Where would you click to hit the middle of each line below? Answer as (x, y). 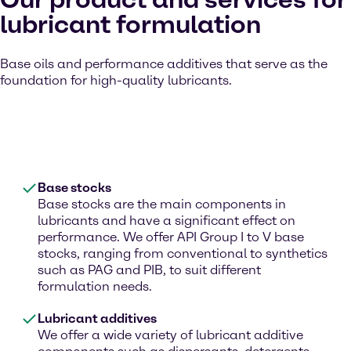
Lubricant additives (97, 318)
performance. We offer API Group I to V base (171, 237)
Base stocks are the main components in (162, 204)
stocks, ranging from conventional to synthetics (183, 253)
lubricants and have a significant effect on (166, 221)
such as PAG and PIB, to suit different (149, 270)
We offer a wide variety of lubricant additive (170, 335)
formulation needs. (95, 286)
